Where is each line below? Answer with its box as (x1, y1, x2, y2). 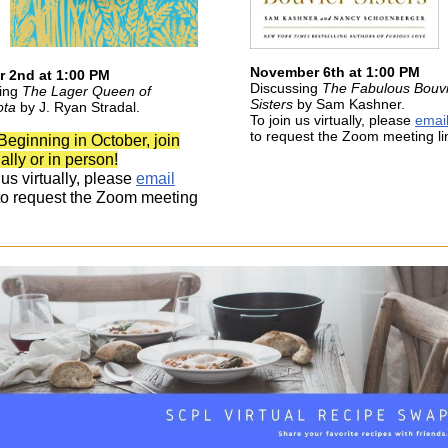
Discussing (250, 80, 322, 96)
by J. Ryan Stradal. (20, 99, 140, 115)
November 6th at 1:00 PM (250, 64, 420, 80)
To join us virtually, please (250, 112, 415, 128)
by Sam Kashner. (297, 96, 405, 112)
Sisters (250, 96, 297, 112)
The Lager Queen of (22, 83, 151, 99)
